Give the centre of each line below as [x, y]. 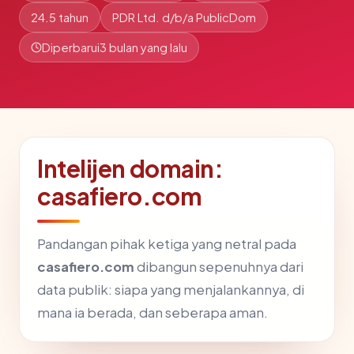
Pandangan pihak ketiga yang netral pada [167, 244]
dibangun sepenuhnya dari [219, 267]
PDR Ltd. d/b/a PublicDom [184, 17]
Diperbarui [71, 47]
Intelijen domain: [130, 168]
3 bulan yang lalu [143, 47]
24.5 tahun [60, 17]
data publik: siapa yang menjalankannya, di [171, 290]
